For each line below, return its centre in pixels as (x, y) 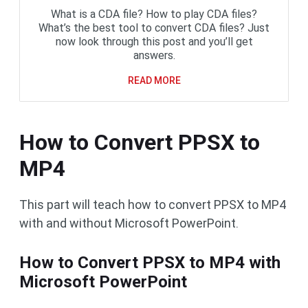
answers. (154, 55)
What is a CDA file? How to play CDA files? (154, 14)
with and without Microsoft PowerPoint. (129, 223)
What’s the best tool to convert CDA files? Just (154, 28)
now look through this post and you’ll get (154, 42)
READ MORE (154, 80)
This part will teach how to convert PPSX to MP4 (153, 205)
